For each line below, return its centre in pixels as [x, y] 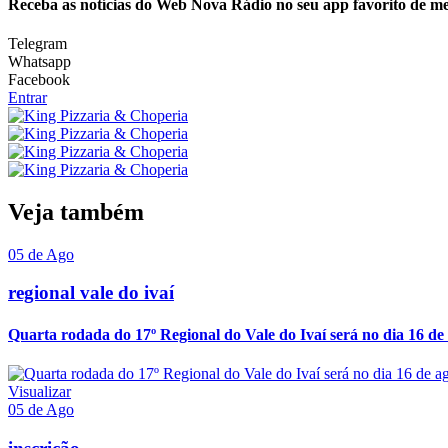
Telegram [37, 43]
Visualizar [39, 391]
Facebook [39, 79]
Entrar [27, 97]
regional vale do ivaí [91, 293]
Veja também [76, 211]
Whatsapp [39, 61]
